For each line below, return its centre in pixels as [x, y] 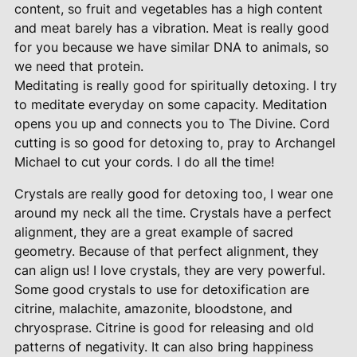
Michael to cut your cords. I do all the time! [144, 161]
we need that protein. [78, 66]
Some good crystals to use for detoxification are [161, 289]
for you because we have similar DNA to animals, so [171, 47]
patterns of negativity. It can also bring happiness [163, 346]
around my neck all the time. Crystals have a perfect [173, 212]
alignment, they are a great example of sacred [153, 231]
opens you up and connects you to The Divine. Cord [172, 123]
